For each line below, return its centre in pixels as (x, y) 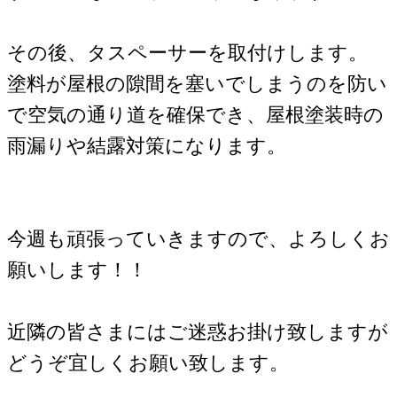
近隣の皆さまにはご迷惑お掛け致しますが (198, 332)
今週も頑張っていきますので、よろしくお (198, 239)
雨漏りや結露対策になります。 (147, 146)
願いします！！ (77, 270)
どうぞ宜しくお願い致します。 (148, 363)
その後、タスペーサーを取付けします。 (187, 53)
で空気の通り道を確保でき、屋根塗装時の (195, 115)
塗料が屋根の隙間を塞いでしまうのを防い (197, 84)
